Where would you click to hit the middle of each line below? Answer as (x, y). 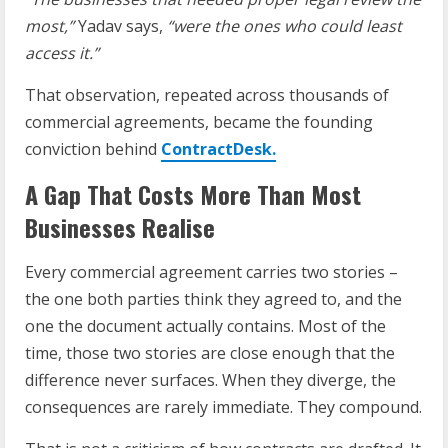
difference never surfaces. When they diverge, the (210, 379)
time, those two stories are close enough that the (210, 352)
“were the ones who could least (284, 25)
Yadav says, (120, 25)
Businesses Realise (120, 226)
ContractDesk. (218, 148)
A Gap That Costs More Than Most (193, 193)
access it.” (62, 52)
